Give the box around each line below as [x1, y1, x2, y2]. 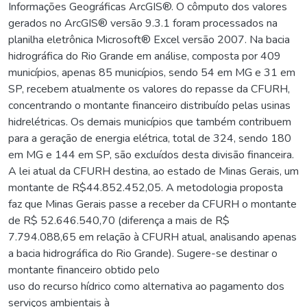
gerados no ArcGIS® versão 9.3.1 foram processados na [8, 15, 278, 31]
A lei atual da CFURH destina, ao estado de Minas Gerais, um [8, 163, 299, 179]
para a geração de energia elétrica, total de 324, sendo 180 [8, 130, 291, 146]
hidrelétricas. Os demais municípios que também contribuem [8, 114, 291, 130]
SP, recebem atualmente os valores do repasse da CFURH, [8, 81, 290, 97]
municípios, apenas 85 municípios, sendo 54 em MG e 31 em [8, 64, 295, 80]
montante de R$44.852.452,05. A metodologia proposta [8, 180, 283, 195]
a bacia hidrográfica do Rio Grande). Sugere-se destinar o [8, 245, 278, 261]
